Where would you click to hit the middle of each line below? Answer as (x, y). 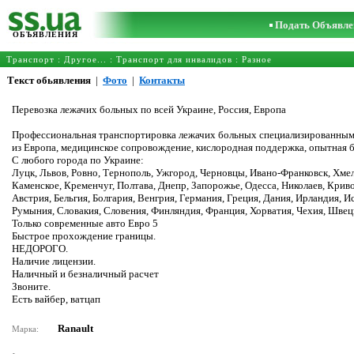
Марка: (26, 329)
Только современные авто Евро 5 (85, 223)
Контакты (162, 80)
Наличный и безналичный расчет (85, 274)
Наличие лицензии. (54, 261)
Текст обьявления (49, 80)
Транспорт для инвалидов (174, 59)
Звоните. (31, 286)
